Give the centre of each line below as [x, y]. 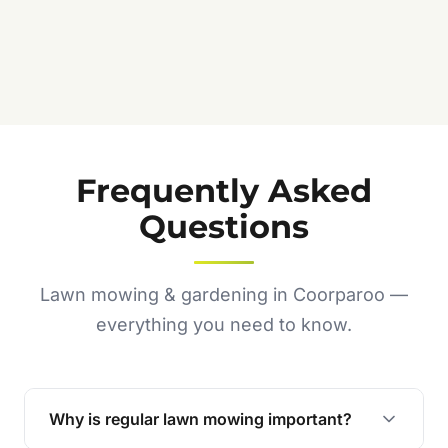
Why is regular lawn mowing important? [200, 419]
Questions [224, 227]
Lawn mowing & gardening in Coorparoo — [224, 295]
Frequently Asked [224, 191]
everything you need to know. [224, 325]
